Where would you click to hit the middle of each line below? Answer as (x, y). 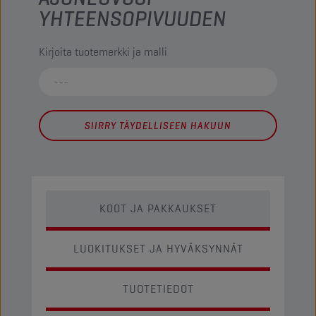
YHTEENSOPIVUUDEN (133, 19)
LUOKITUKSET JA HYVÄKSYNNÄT (158, 249)
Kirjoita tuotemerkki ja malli (103, 52)
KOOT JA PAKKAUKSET (158, 208)
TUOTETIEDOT (158, 289)
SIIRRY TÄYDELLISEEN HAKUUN (158, 126)
